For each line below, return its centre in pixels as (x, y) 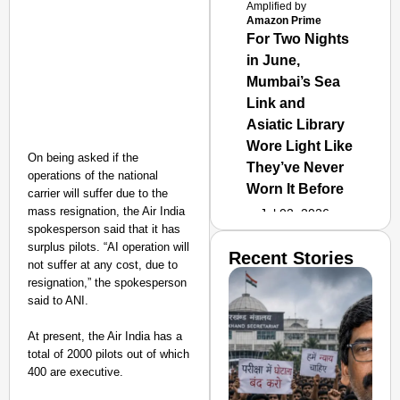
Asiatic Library (296, 125)
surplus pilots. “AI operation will (108, 247)
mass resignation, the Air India (106, 211)
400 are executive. (75, 372)
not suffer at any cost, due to (103, 265)
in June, (274, 60)
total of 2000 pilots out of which (108, 354)
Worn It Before (296, 189)
